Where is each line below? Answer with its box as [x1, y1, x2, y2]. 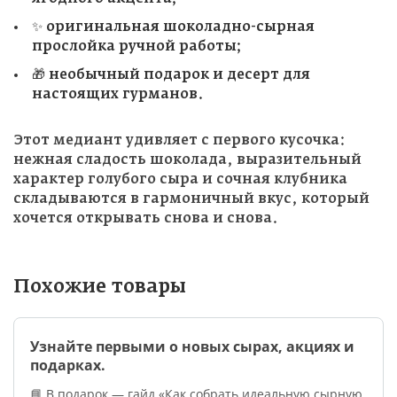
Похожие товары [13, 278, 186, 298]
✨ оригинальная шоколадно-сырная [32, 20, 315, 35]
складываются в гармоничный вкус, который [13, 192, 370, 206]
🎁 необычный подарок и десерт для [32, 68, 310, 82]
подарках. [30, 355, 105, 376]
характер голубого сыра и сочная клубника [13, 173, 347, 187]
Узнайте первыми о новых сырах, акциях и [30, 337, 354, 357]
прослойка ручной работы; [32, 40, 242, 54]
